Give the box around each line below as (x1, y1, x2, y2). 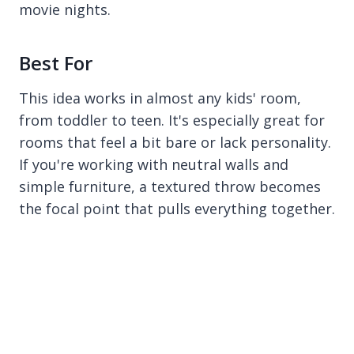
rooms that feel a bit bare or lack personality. (19, 133, 331, 153)
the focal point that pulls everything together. (19, 199, 335, 219)
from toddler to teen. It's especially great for (19, 111, 325, 130)
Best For (19, 50, 92, 77)
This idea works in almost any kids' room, (19, 88, 301, 108)
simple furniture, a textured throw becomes (19, 177, 321, 197)
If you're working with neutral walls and (19, 155, 288, 175)
